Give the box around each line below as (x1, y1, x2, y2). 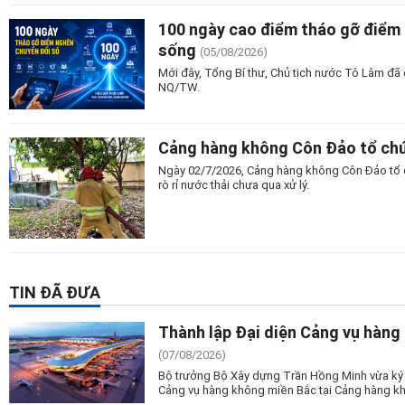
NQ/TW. (158, 78, 200, 95)
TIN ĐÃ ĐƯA (9, 281, 100, 304)
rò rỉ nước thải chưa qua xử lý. (158, 175, 309, 193)
